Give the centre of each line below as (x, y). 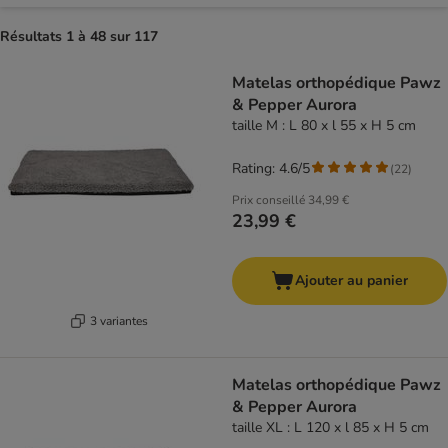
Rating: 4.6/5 (271, 169)
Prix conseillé (268, 200)
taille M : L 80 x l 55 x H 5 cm (324, 126)
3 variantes (118, 320)
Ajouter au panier (351, 281)
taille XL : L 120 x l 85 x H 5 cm (330, 428)
